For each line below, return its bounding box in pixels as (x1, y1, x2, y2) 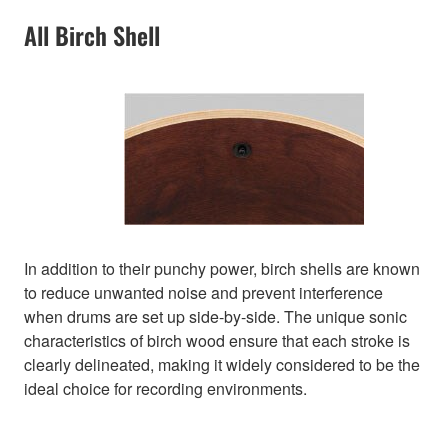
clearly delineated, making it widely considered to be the (24, 353, 420, 377)
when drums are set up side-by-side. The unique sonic (24, 305, 407, 329)
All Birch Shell (24, 17, 160, 54)
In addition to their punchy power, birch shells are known (24, 257, 420, 281)
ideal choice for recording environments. (24, 377, 307, 401)
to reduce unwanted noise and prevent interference (24, 281, 383, 305)
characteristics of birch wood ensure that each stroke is (24, 329, 410, 353)
